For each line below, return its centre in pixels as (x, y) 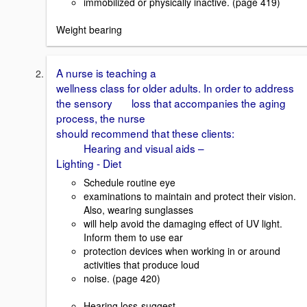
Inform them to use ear (133, 237)
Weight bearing (89, 29)
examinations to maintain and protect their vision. (190, 196)
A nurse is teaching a (106, 72)
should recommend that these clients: (145, 133)
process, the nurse (101, 118)
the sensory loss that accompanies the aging (171, 102)
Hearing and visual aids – (130, 148)
